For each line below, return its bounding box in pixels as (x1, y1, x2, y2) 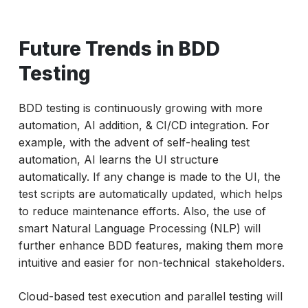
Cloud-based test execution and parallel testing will (18, 289, 283, 304)
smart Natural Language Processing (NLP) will (18, 221, 261, 236)
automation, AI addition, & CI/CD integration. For (18, 118, 269, 133)
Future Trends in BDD (18, 37, 220, 61)
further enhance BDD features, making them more (18, 239, 283, 253)
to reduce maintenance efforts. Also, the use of (18, 204, 266, 219)
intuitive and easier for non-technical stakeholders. (18, 256, 285, 270)
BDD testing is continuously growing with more (18, 101, 263, 115)
